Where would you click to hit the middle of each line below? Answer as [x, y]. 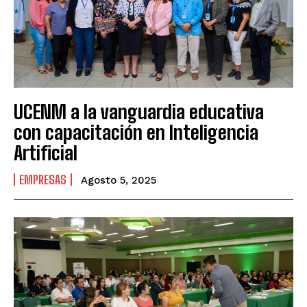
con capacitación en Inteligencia [136, 132]
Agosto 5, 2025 [119, 180]
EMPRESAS [43, 179]
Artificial [46, 152]
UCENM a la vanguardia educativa [139, 111]
